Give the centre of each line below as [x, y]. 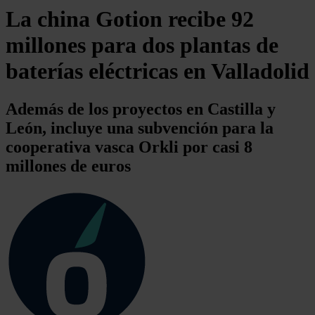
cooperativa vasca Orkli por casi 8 [129, 147]
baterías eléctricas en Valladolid [157, 71]
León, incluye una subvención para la [140, 128]
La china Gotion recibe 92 [130, 19]
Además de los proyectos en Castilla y [141, 109]
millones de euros [68, 166]
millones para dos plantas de [142, 45]
